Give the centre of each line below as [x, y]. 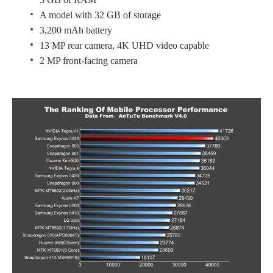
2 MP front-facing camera [89, 61]
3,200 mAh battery [76, 30]
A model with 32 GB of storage [100, 15]
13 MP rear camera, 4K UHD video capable [124, 46]
